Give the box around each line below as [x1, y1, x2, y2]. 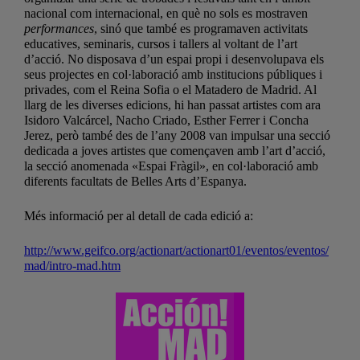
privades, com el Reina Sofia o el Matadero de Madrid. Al [24, 83, 317, 97]
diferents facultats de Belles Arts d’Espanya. [24, 174, 247, 189]
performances [24, 22, 94, 36]
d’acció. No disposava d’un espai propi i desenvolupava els [24, 52, 324, 67]
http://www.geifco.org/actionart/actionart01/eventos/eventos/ [24, 243, 329, 258]
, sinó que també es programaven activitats [94, 22, 308, 36]
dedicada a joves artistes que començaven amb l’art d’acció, [24, 144, 325, 158]
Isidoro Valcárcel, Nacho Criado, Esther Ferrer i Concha [24, 113, 309, 128]
